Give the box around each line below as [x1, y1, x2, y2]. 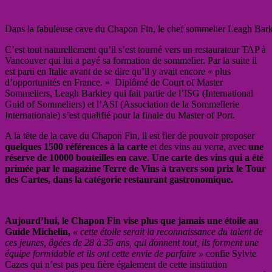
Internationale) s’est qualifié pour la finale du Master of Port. [5, 109, 235, 120]
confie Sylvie [203, 248, 256, 259]
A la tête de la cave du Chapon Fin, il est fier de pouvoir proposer [5, 130, 254, 141]
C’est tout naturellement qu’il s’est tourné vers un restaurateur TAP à [5, 44, 266, 55]
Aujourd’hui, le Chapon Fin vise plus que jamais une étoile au [5, 215, 259, 226]
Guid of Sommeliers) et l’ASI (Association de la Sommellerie [5, 98, 239, 109]
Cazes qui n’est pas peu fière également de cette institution [5, 259, 227, 270]
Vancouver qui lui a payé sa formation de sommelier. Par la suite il [5, 55, 257, 66]
